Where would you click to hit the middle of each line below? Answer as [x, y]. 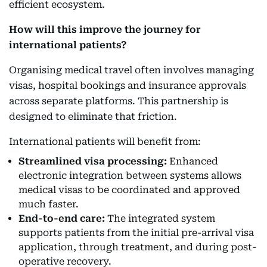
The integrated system [160, 219]
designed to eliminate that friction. [93, 117]
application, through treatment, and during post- [137, 247]
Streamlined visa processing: [93, 162]
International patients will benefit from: [105, 142]
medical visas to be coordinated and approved [129, 190]
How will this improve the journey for [105, 30]
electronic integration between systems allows [130, 176]
